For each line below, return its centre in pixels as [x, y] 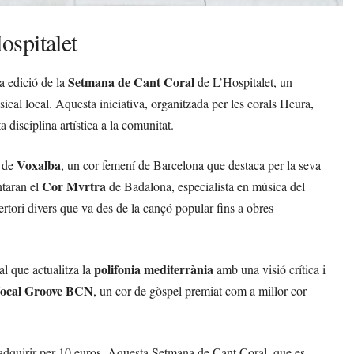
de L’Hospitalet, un [243, 81]
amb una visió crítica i [269, 269]
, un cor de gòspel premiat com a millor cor [200, 290]
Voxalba [39, 164]
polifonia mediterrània [154, 269]
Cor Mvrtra [74, 186]
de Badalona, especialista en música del [205, 186]
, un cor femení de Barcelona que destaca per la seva [191, 164]
